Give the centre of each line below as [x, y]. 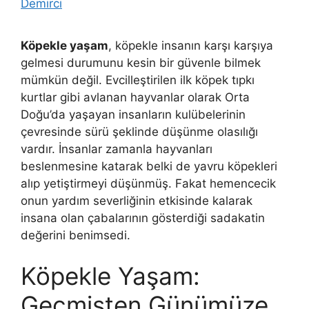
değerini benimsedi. [76, 235]
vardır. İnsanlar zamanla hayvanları [117, 149]
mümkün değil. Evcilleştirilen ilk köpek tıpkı [138, 80]
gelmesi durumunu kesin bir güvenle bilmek [141, 62]
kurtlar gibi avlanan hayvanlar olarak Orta [135, 97]
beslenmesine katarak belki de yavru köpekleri [149, 166]
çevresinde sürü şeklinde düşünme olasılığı [139, 131]
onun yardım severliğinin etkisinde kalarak [137, 200]
